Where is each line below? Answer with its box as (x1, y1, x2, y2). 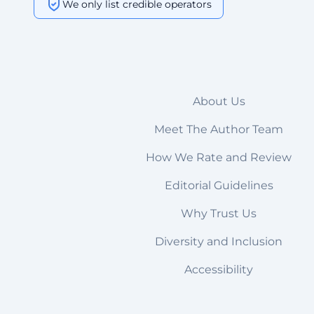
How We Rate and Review (146, 150, 292, 164)
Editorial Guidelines (164, 178, 273, 192)
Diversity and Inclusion (155, 234, 282, 248)
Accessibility (184, 262, 253, 276)
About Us (192, 94, 245, 108)
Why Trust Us (181, 206, 257, 220)
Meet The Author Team (154, 122, 283, 136)
